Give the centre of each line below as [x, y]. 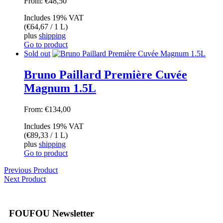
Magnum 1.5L [60, 88]
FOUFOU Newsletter [52, 213]
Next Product [25, 179]
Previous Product [31, 170]
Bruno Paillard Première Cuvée [106, 75]
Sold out [37, 54]
